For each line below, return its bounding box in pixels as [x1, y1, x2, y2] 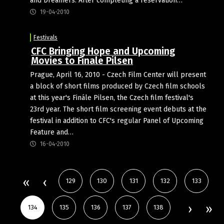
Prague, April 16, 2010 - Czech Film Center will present [30, 70, 206, 79]
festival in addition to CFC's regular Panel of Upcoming [30, 116, 203, 125]
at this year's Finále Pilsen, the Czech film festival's [30, 93, 193, 102]
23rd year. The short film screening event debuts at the [30, 104, 206, 113]
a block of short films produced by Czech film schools [30, 81, 205, 90]
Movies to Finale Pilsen [31, 54, 133, 66]
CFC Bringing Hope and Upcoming [31, 45, 175, 57]
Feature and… [30, 127, 73, 136]
